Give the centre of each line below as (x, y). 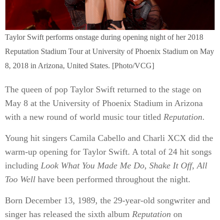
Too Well (20, 179)
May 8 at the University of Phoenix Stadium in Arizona (104, 103)
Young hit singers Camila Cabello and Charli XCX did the (109, 138)
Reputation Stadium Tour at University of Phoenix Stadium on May (110, 51)
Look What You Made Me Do (93, 165)
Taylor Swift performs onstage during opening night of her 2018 (104, 37)
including (23, 165)
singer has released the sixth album (69, 214)
